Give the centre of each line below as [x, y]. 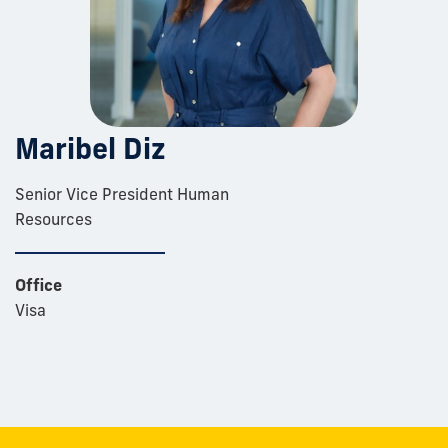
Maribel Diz [90, 149]
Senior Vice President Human [122, 194]
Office [38, 285]
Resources [53, 219]
